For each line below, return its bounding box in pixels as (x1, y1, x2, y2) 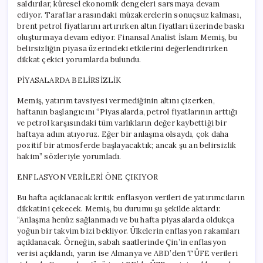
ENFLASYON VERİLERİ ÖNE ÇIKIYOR (17, 171, 158, 182)
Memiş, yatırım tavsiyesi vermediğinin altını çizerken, (17, 95, 215, 106)
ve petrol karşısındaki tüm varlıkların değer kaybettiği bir (17, 117, 227, 128)
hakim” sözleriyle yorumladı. (17, 151, 122, 161)
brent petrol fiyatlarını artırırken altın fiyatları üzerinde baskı (17, 21, 245, 31)
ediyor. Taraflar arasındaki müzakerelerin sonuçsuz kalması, (17, 9, 241, 20)
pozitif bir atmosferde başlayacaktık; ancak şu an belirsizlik (17, 140, 237, 150)
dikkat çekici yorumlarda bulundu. (17, 54, 141, 65)
